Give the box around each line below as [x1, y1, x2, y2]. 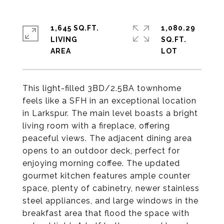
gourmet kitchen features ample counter [22, 171, 190, 180]
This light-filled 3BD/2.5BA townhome [22, 83, 181, 93]
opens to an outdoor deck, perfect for [22, 146, 180, 155]
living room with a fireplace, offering [22, 121, 170, 130]
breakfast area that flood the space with [22, 208, 189, 218]
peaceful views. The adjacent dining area [22, 133, 192, 143]
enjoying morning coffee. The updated [22, 158, 180, 168]
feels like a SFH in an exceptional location [22, 96, 196, 105]
